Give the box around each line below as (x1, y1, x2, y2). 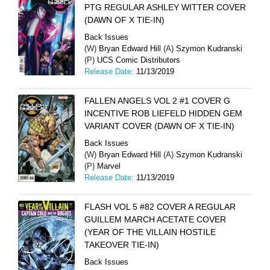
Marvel (97, 162, 121, 171)
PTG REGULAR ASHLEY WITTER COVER (84, 2, 246, 12)
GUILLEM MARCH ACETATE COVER (84, 215, 226, 224)
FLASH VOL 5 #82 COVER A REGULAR (84, 202, 236, 212)
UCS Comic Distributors (97, 55, 180, 64)
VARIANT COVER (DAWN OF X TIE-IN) (84, 121, 234, 131)
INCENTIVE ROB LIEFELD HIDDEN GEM (84, 108, 242, 118)
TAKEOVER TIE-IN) (84, 240, 159, 250)
